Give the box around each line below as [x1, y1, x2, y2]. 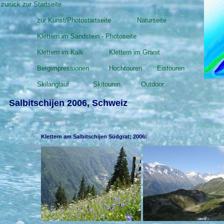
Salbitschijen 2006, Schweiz [9, 98, 127, 108]
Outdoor [141, 80, 164, 88]
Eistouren [157, 64, 184, 72]
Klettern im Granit [109, 48, 160, 56]
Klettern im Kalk [37, 48, 83, 56]
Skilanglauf [37, 80, 69, 88]
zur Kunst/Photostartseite [37, 16, 111, 24]
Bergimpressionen [37, 64, 89, 72]
